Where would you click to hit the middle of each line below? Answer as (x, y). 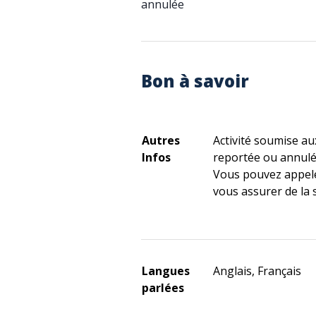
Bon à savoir (195, 81)
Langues (166, 271)
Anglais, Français (257, 271)
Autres (161, 140)
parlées (163, 288)
